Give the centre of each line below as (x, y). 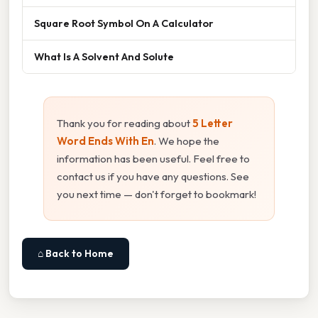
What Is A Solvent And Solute (104, 57)
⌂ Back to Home (76, 254)
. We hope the (187, 141)
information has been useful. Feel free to (153, 159)
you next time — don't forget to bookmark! (157, 194)
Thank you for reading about (125, 124)
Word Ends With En (105, 141)
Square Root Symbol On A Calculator (124, 23)
